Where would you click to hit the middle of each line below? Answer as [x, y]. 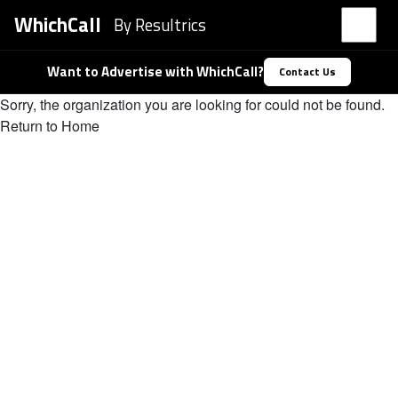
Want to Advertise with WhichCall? [155, 72]
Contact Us [307, 72]
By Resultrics [159, 25]
